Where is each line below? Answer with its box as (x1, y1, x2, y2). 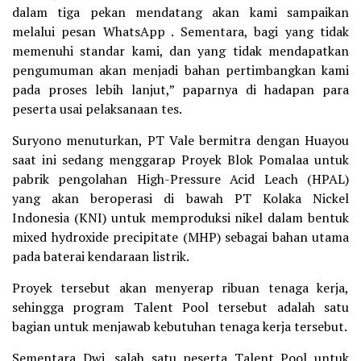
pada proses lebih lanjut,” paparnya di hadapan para (12, 81, 349, 98)
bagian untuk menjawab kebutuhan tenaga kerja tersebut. (12, 317, 347, 335)
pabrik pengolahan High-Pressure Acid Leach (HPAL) (12, 170, 349, 188)
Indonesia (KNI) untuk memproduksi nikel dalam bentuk (12, 209, 349, 226)
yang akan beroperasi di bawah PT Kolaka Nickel (12, 189, 349, 207)
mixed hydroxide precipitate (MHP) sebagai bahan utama (12, 228, 349, 246)
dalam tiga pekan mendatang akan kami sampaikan (12, 3, 349, 21)
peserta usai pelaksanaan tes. (12, 100, 182, 118)
